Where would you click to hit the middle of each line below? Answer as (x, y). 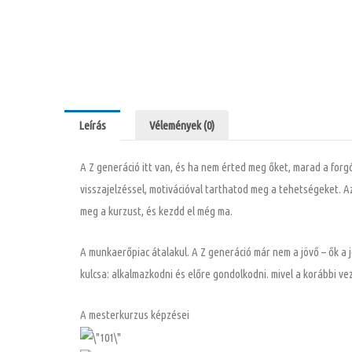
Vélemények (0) (182, 125)
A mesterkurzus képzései (135, 314)
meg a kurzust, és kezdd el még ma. (156, 211)
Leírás (92, 125)
